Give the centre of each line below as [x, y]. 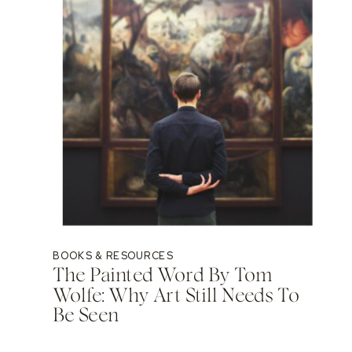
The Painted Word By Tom [162, 275]
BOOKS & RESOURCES [113, 256]
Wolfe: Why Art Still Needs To [176, 295]
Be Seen [86, 315]
